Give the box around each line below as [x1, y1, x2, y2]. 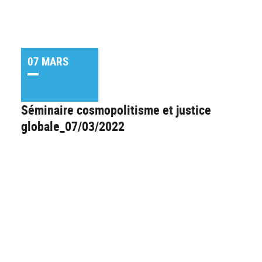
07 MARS [27, 54, 68, 70]
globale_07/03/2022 [21, 117, 125, 135]
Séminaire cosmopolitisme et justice [21, 101, 211, 118]
